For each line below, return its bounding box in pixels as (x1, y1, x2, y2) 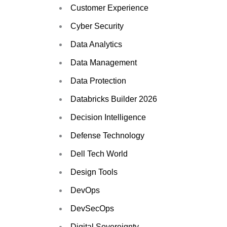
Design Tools (70, 167, 118, 176)
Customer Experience (70, 3, 148, 12)
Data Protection (70, 76, 126, 85)
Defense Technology (70, 131, 144, 140)
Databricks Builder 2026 (70, 94, 157, 103)
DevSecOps (70, 204, 114, 213)
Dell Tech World (70, 149, 128, 158)
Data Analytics (70, 40, 122, 49)
